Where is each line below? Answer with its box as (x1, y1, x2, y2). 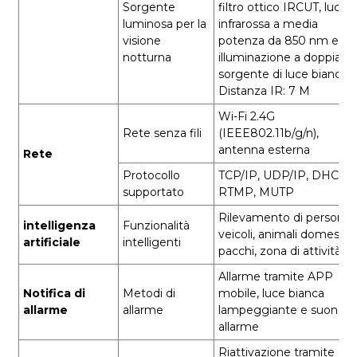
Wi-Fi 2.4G (218, 108, 275, 124)
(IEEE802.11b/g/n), (218, 125, 319, 140)
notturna (122, 49, 171, 65)
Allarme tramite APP (218, 269, 333, 284)
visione (122, 33, 161, 48)
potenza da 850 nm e (218, 33, 339, 48)
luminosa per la (122, 16, 206, 31)
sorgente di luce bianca (218, 66, 347, 81)
